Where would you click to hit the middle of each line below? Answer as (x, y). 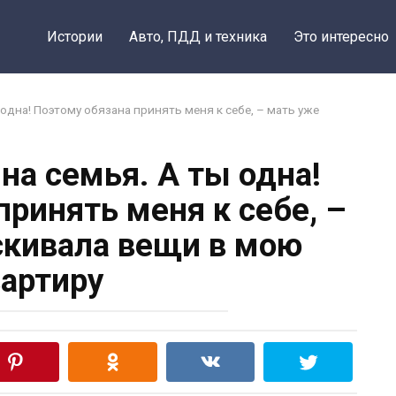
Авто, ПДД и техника (198, 37)
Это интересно (341, 37)
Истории (74, 37)
